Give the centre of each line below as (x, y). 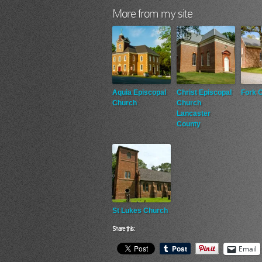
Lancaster (194, 113)
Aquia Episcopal (139, 92)
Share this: (123, 229)
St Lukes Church (140, 211)
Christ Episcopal (204, 92)
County (189, 124)
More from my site (152, 13)
